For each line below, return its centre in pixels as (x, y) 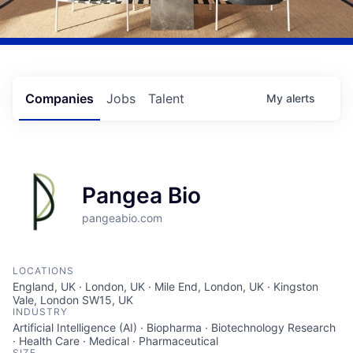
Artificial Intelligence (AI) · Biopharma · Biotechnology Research (174, 328)
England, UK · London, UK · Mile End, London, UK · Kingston (165, 287)
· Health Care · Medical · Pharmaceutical (115, 341)
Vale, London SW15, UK (73, 300)
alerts (301, 98)
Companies (59, 99)
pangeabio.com (122, 218)
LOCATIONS (43, 271)
